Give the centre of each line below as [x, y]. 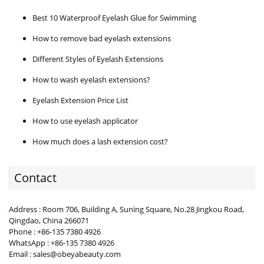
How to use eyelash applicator [85, 121]
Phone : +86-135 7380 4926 [55, 232]
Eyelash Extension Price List [80, 100]
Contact [35, 178]
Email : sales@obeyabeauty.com [65, 254]
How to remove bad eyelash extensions [102, 39]
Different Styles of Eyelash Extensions [98, 59]
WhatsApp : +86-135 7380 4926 [62, 243]
